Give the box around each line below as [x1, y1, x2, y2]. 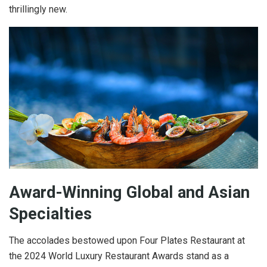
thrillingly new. [9, 3, 67, 15]
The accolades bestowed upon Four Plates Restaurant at [9, 234, 245, 246]
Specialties [9, 204, 92, 224]
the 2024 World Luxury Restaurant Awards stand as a [9, 250, 229, 262]
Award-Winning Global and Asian [9, 183, 250, 203]
